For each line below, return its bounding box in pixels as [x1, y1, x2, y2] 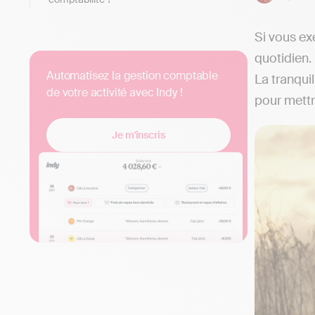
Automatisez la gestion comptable [46, 67, 218, 83]
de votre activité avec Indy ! [46, 84, 183, 100]
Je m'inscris [112, 128, 165, 141]
